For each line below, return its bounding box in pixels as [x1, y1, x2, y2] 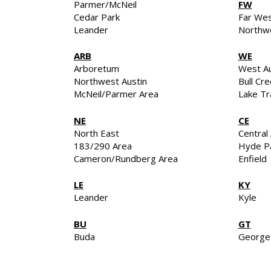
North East [74, 126, 119, 139]
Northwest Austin [74, 75, 147, 87]
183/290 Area [74, 139, 132, 152]
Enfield [238, 152, 267, 165]
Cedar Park [74, 10, 120, 23]
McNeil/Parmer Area [74, 88, 158, 100]
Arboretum [74, 62, 119, 74]
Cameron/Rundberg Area [74, 152, 178, 165]
